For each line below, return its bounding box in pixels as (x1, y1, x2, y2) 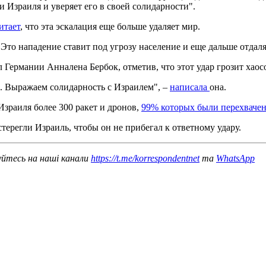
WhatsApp (216, 153, 255, 163)
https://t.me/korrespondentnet (91, 153, 199, 163)
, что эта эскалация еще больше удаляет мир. (20, 21, 200, 31)
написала (170, 81, 210, 92)
